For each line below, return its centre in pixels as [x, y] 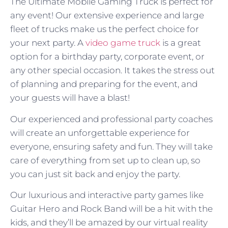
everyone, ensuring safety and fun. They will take [111, 146]
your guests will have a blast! [70, 98]
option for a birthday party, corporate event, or [107, 57]
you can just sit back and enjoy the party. [95, 174]
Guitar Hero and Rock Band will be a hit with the [111, 209]
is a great [181, 43]
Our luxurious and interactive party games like [107, 195]
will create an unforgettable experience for [100, 133]
